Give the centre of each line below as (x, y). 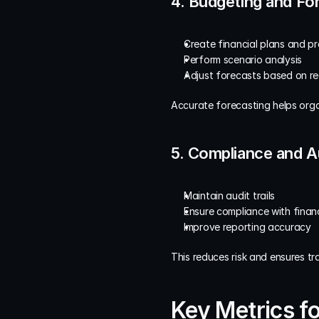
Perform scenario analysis (243, 60)
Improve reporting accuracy (247, 227)
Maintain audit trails (230, 196)
